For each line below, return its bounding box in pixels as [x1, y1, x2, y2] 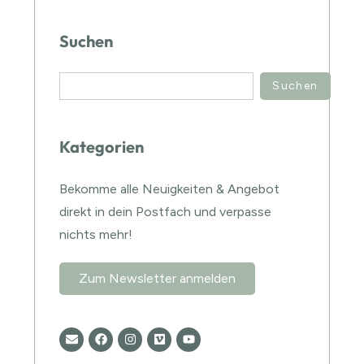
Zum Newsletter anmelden [79, 270, 236, 286]
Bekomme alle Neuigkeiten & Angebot [59, 180, 280, 197]
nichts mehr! [59, 226, 133, 242]
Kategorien [59, 136, 145, 157]
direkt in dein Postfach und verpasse [59, 203, 272, 219]
